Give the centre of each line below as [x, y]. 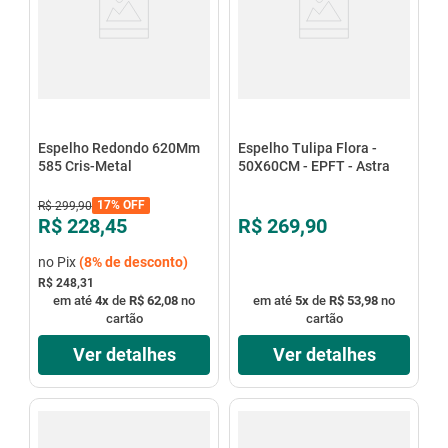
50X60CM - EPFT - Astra [313, 165]
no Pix [58, 261]
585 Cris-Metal [84, 165]
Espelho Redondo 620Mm [118, 147]
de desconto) [144, 261]
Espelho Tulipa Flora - [307, 147]
